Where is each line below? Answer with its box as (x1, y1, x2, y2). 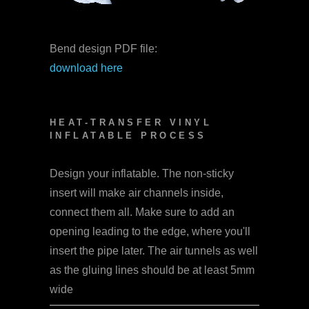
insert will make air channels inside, (50, 187, 223, 199)
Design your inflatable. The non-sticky (50, 168, 234, 180)
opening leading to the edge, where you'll (50, 226, 250, 238)
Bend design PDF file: (50, 43, 157, 55)
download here (50, 62, 123, 74)
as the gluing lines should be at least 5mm (50, 264, 255, 277)
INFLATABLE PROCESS (50, 130, 207, 141)
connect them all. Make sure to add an (50, 206, 235, 219)
